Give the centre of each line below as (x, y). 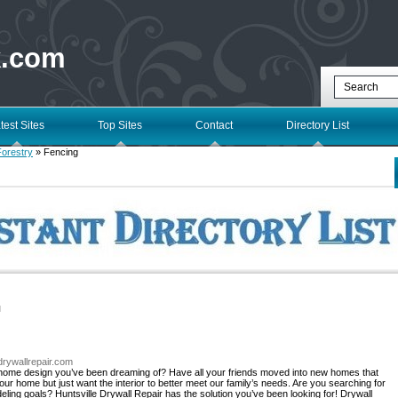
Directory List (318, 125)
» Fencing (56, 152)
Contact (214, 125)
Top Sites (120, 125)
